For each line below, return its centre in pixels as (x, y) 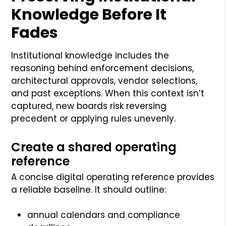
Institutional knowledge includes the (90, 55)
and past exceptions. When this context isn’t (108, 93)
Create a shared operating (94, 147)
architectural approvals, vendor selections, (104, 80)
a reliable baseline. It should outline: (89, 189)
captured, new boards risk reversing (89, 106)
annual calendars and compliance (104, 215)
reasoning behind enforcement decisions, (103, 68)
